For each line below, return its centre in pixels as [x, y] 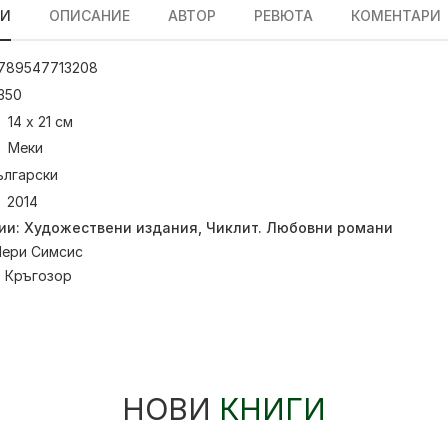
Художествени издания [111, 227]
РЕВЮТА [283, 15]
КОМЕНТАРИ [396, 15]
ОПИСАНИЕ [89, 15]
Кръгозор [38, 275]
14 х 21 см [41, 121]
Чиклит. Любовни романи [299, 227]
